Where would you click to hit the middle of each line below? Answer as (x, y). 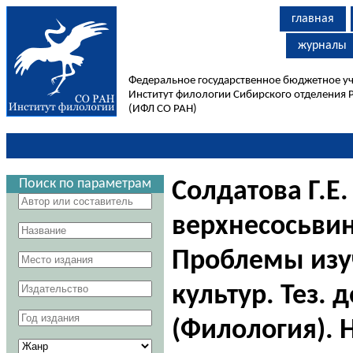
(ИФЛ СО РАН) (163, 109)
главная (313, 19)
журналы (322, 46)
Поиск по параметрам (85, 184)
